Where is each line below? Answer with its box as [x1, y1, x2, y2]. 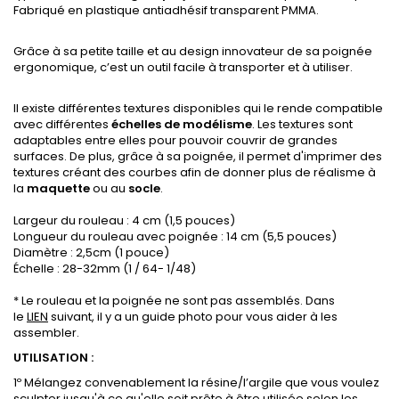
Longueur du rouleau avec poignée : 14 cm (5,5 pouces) [13, 228, 337, 245]
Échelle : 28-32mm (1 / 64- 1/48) [13, 260, 196, 277]
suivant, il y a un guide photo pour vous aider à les [48, 308, 338, 325]
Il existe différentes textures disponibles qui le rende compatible [13, 100, 383, 117]
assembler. [13, 324, 79, 341]
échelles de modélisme [111, 116, 252, 133]
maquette [27, 180, 90, 197]
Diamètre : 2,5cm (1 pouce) [13, 244, 169, 261]
